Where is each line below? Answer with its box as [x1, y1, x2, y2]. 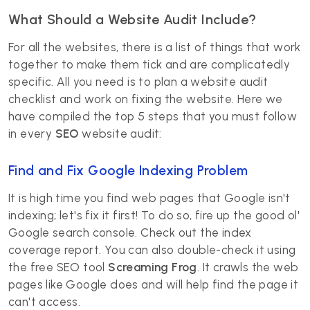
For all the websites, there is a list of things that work [8, 40, 301, 54]
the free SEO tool [8, 260, 109, 274]
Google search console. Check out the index [8, 226, 252, 239]
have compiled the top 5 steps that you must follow [8, 109, 297, 123]
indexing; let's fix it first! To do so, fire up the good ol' [8, 208, 300, 222]
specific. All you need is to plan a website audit [8, 75, 268, 89]
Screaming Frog [108, 260, 197, 274]
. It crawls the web [197, 260, 299, 274]
